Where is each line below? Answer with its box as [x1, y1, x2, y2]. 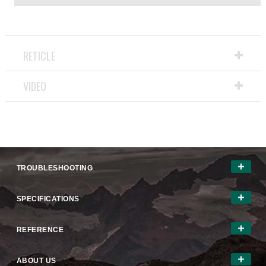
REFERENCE [16, 226, 64, 235]
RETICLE [23, 48, 55, 64]
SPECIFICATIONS [16, 195, 80, 204]
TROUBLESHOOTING [16, 164, 93, 173]
